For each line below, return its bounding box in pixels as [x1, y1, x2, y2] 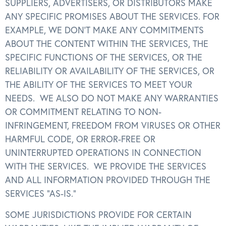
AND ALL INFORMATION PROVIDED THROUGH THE [5, 174, 210, 186]
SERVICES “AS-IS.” [5, 188, 76, 200]
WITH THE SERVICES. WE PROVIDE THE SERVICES [5, 160, 206, 173]
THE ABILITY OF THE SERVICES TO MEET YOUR [5, 79, 192, 91]
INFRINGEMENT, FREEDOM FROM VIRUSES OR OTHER [5, 120, 220, 132]
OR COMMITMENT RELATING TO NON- [5, 106, 161, 118]
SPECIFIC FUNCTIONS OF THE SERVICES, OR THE [5, 51, 202, 64]
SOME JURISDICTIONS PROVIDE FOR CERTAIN [5, 208, 192, 220]
